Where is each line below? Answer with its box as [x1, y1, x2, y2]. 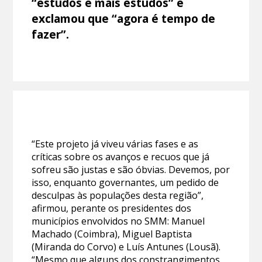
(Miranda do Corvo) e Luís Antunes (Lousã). [32, 240, 221, 253]
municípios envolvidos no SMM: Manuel [32, 214, 205, 227]
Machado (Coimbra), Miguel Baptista [32, 227, 192, 240]
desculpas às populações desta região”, [32, 188, 204, 202]
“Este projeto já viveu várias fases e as [32, 137, 199, 150]
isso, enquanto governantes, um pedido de [32, 175, 219, 189]
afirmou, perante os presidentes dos [32, 201, 192, 215]
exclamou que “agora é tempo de [32, 10, 216, 26]
